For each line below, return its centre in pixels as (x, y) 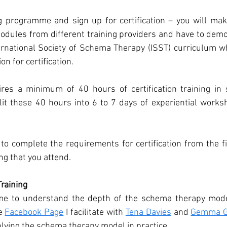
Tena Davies (148, 213)
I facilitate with (94, 213)
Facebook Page (34, 213)
